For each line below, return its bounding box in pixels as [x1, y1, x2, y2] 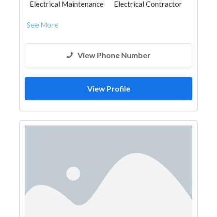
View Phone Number [77, 50, 151, 60]
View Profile [87, 84, 130, 93]
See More [27, 20, 59, 29]
